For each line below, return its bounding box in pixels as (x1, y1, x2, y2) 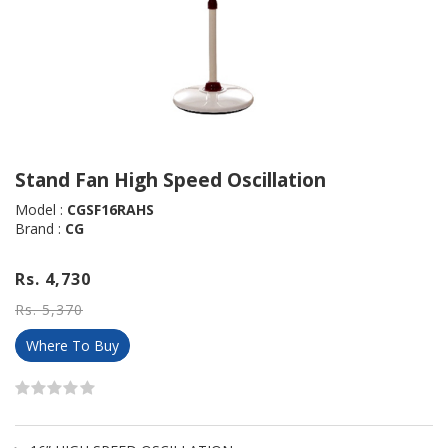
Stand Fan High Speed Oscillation (15, 166, 326, 194)
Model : (15, 199, 67, 219)
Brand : (15, 218, 65, 238)
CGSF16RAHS (67, 199, 154, 219)
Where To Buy (26, 335, 119, 355)
